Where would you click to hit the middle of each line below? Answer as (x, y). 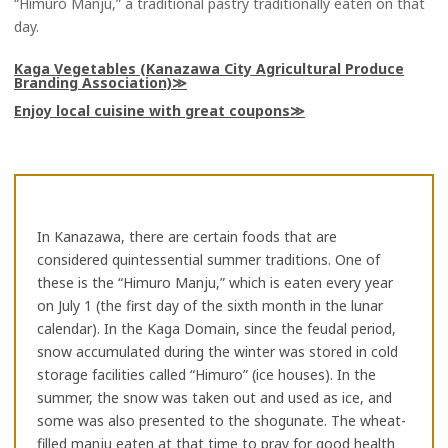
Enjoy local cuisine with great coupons (152, 111)
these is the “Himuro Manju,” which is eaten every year (215, 283)
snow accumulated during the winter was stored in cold (217, 352)
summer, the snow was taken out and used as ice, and (214, 398)
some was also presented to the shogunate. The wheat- (221, 421)
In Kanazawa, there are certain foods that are (187, 237)
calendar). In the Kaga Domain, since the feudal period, (216, 329)
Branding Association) (93, 83)
